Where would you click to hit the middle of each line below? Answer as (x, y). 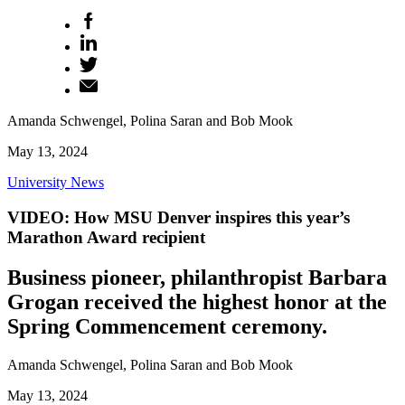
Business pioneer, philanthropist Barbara (197, 277)
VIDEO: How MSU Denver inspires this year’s (179, 217)
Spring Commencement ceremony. (167, 326)
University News (56, 182)
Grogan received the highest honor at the (197, 301)
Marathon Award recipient (106, 237)
